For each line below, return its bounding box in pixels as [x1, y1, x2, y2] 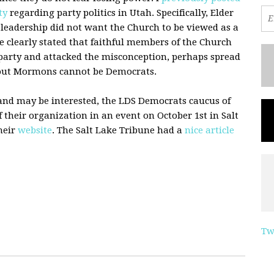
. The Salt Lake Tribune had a [52, 124, 185, 136]
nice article [185, 124, 234, 136]
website [18, 124, 52, 136]
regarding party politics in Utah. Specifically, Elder [7, 7, 234, 18]
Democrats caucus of [136, 95, 231, 106]
